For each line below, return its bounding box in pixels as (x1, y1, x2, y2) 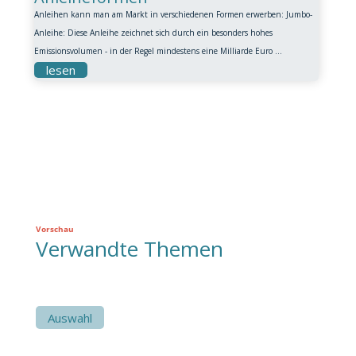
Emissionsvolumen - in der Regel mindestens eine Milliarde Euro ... (33, 45, 282, 56)
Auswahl (47, 309, 92, 325)
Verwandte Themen (35, 234, 223, 263)
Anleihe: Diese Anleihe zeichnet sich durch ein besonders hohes (33, 27, 273, 38)
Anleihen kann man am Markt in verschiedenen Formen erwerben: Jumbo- (33, 9, 312, 20)
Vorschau (35, 223, 74, 234)
